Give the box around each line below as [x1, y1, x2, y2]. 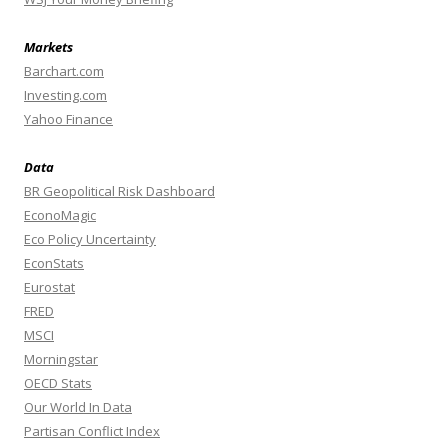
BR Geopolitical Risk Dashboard [24, 181, 215, 200]
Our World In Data [24, 397, 132, 416]
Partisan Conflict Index [24, 421, 160, 440]
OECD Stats [24, 373, 92, 392]
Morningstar [24, 349, 98, 368]
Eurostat [24, 277, 75, 296]
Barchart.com [24, 61, 104, 80]
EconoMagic [24, 205, 96, 224]
